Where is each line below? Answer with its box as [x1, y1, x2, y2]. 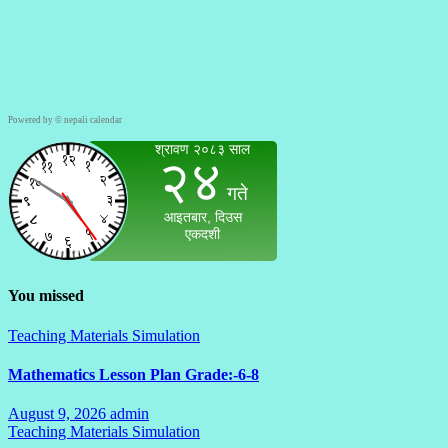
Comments [149, 423, 217, 441]
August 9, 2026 [8, 405, 110, 423]
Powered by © [8, 115, 64, 126]
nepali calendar [64, 115, 122, 126]
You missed [8, 287, 84, 305]
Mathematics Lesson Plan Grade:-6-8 [8, 365, 259, 383]
